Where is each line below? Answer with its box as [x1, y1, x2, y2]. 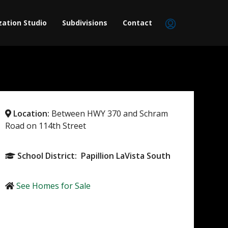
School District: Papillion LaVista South [17, 150, 170, 161]
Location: [13, 108, 49, 119]
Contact [123, 18, 152, 28]
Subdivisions [62, 18, 107, 28]
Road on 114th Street [5, 120, 86, 131]
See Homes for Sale [16, 180, 91, 191]
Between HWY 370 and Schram [49, 108, 168, 119]
